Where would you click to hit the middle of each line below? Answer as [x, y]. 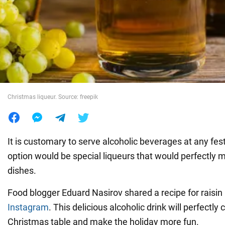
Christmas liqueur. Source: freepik [53, 97]
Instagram [28, 207]
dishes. [22, 170]
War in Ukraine [38, 24]
